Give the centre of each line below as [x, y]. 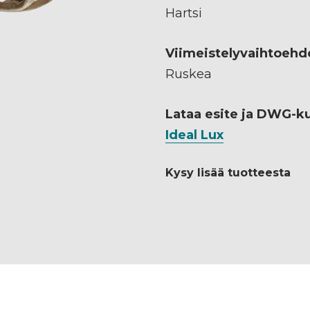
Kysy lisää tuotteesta [228, 172]
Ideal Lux [194, 135]
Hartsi [184, 13]
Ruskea [189, 74]
